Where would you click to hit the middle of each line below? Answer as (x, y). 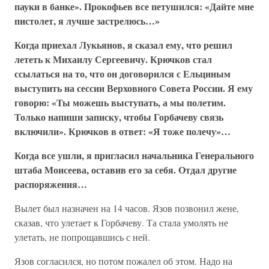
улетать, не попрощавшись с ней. (82, 237)
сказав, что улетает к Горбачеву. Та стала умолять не (121, 222)
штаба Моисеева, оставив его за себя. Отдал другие (125, 170)
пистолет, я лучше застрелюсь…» (87, 21)
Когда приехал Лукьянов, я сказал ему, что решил (123, 45)
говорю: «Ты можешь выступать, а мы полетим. (120, 102)
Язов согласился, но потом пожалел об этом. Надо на (123, 261)
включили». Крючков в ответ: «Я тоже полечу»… (122, 131)
